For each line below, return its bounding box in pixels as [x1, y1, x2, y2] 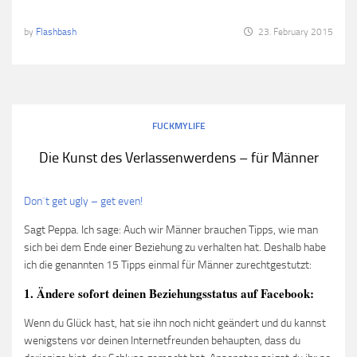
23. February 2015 [258, 25, 333, 37]
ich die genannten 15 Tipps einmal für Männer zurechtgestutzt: [24, 257, 312, 272]
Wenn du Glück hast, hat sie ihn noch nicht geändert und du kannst [24, 316, 326, 330]
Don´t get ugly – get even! [24, 194, 143, 208]
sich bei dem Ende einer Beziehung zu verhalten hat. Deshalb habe [24, 240, 326, 254]
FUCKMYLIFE [151, 120, 206, 131]
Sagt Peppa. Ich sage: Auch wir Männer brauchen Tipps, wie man [24, 222, 318, 237]
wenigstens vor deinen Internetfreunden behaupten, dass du [24, 333, 300, 347]
